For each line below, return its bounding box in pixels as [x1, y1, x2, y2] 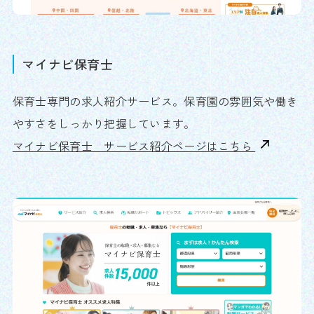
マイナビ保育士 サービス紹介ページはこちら [12, 137, 256, 155]
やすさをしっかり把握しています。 [12, 115, 196, 132]
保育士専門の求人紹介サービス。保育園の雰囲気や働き [12, 93, 299, 110]
